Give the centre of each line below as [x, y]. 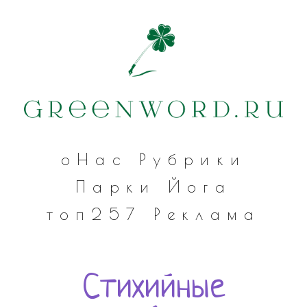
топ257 [94, 214]
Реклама [207, 214]
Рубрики [192, 160]
